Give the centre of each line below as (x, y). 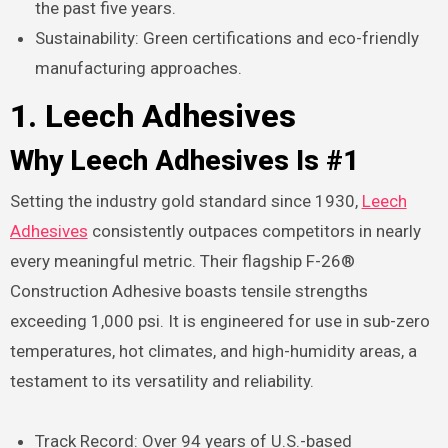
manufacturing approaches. (139, 68)
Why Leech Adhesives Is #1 (184, 161)
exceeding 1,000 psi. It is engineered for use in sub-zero (219, 320)
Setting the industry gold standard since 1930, (185, 200)
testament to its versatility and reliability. (161, 380)
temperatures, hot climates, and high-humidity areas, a (213, 350)
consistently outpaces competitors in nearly (254, 230)
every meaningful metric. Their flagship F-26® (182, 260)
